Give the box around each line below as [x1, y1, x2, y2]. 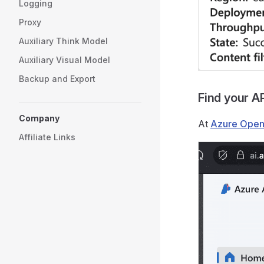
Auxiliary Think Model [19, 36, 108, 46]
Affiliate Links [19, 132, 75, 142]
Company [19, 113, 60, 123]
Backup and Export [19, 74, 95, 84]
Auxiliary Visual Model [19, 55, 110, 65]
